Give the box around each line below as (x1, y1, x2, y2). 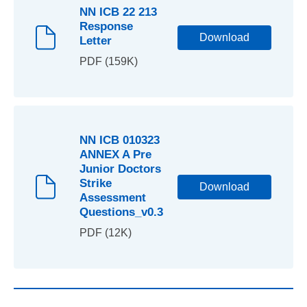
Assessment (79, 191, 146, 204)
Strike (79, 177, 112, 190)
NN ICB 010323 (79, 134, 160, 147)
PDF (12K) (79, 227, 132, 238)
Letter (79, 34, 112, 47)
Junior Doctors (79, 162, 161, 175)
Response (79, 20, 133, 33)
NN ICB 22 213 (79, 5, 157, 19)
